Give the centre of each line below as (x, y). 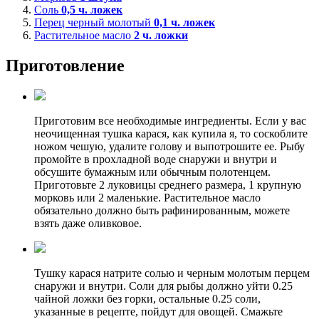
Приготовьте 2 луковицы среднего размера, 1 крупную (168, 185)
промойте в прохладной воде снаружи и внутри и (156, 159)
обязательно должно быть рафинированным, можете (162, 211)
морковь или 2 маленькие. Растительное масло (147, 198)
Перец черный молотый (94, 22)
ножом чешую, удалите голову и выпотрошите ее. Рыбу (169, 147)
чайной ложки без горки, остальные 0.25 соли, (147, 299)
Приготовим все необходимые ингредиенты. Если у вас (170, 121)
